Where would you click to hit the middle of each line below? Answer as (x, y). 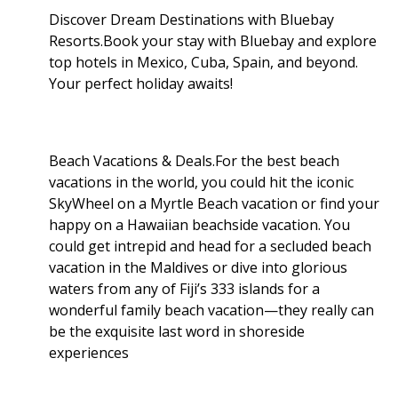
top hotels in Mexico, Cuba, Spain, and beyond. (203, 62)
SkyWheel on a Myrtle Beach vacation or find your (214, 203)
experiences (89, 352)
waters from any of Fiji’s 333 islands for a (184, 288)
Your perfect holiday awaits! (141, 83)
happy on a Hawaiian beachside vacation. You (199, 224)
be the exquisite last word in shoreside (177, 331)
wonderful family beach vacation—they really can (211, 310)
